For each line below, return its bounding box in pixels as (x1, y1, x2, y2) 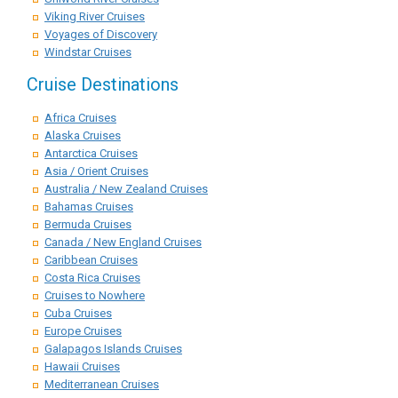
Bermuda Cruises (44, 218, 131, 231)
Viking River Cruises (44, 10, 145, 23)
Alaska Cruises (44, 129, 121, 142)
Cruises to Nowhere (44, 289, 145, 302)
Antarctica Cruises (44, 147, 138, 160)
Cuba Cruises (44, 306, 112, 320)
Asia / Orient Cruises (44, 164, 148, 178)
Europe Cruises (44, 324, 122, 338)
